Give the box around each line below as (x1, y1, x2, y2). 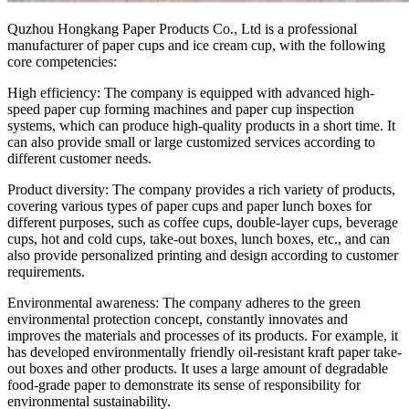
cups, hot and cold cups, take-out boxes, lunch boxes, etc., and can (7, 230, 390, 246)
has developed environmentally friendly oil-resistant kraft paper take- (7, 343, 402, 360)
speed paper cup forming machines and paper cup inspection (7, 100, 354, 117)
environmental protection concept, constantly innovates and (7, 310, 348, 327)
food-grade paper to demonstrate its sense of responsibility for (7, 376, 361, 393)
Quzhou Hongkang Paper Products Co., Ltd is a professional (7, 20, 357, 37)
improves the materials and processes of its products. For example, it (7, 327, 398, 343)
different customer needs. (7, 150, 152, 166)
